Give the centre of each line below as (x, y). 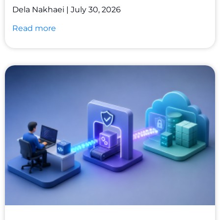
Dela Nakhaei (39, 9)
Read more (34, 28)
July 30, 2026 (95, 9)
